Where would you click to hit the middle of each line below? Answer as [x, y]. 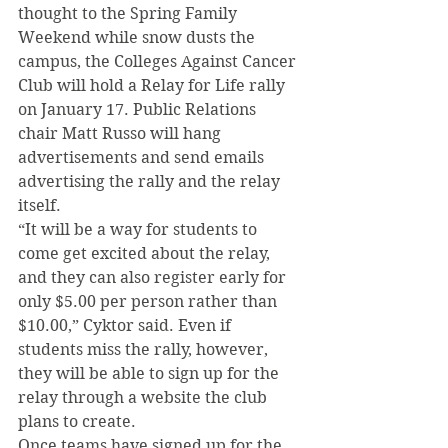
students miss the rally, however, [145, 349]
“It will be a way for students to [139, 229]
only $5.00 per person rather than [149, 301]
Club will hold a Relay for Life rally [153, 85]
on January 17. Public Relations [139, 109]
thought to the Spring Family [129, 13]
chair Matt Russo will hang [121, 133]
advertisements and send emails [143, 157]
